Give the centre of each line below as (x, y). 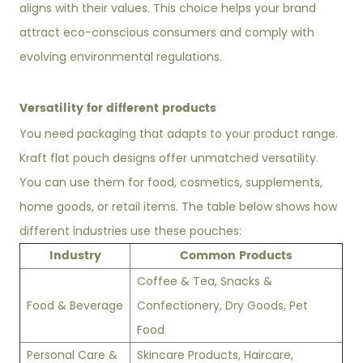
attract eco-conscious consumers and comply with (167, 32)
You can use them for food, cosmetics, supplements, (171, 182)
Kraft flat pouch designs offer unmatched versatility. (169, 158)
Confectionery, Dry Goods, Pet (223, 305)
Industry (75, 256)
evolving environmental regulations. (121, 57)
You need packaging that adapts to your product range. (179, 134)
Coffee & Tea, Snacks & (205, 281)
